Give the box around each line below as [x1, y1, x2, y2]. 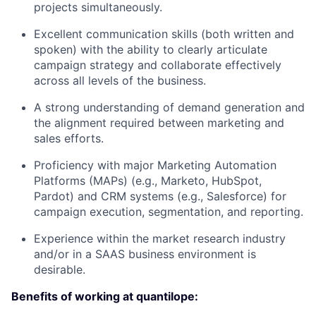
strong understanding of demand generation [45, 100, 281, 115]
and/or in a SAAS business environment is [34, 247, 256, 262]
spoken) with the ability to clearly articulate [34, 42, 267, 57]
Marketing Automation [157, 158, 276, 173]
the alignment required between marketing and [34, 116, 284, 130]
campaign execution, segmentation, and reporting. [34, 205, 303, 219]
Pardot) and [34, 189, 101, 204]
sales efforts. [34, 131, 104, 146]
